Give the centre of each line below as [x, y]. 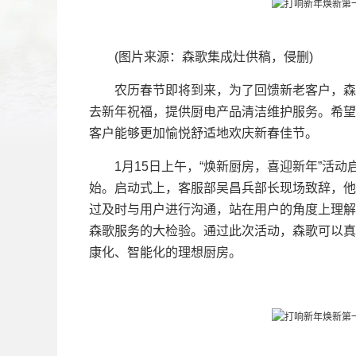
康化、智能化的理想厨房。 [165, 252]
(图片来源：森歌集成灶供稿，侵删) [201, 57]
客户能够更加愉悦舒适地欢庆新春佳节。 [203, 133]
